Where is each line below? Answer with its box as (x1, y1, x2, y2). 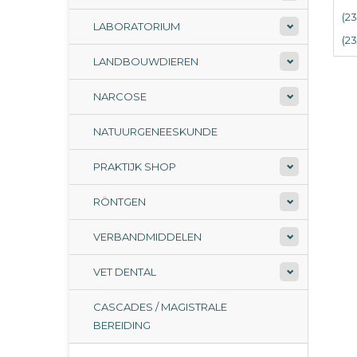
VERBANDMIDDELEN (93, 230, 202, 243)
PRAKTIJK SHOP (93, 160, 176, 173)
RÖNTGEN (93, 195, 146, 208)
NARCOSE (93, 90, 147, 103)
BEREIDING (93, 319, 151, 331)
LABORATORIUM (93, 20, 180, 33)
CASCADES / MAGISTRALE (93, 300, 227, 313)
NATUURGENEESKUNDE (93, 125, 218, 138)
